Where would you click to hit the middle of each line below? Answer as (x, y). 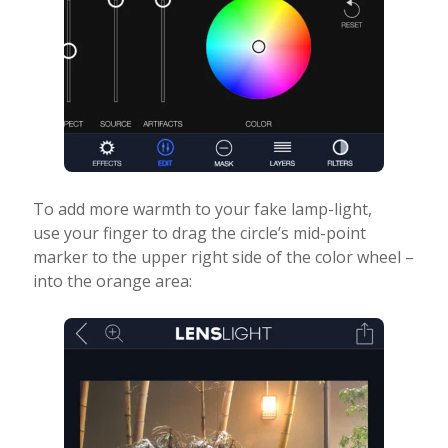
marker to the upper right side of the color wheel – (223, 257)
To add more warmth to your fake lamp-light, (202, 209)
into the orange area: (112, 281)
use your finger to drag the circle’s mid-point (199, 233)
